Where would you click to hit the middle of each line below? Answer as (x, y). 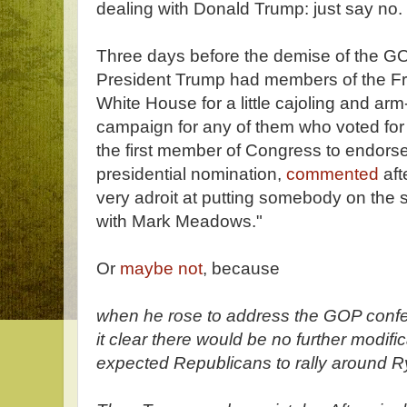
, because (241, 268)
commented (333, 174)
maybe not (161, 268)
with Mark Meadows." (179, 221)
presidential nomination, (191, 174)
